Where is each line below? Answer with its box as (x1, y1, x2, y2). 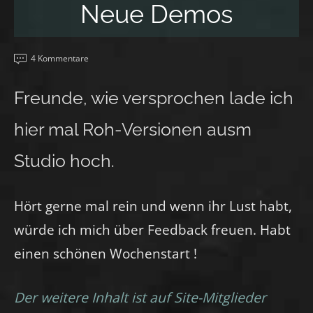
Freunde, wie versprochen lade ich (14, 87, 293, 109)
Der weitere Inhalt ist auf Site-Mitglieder (14, 288, 266, 307)
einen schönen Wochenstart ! (14, 244, 197, 263)
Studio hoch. (14, 150, 115, 172)
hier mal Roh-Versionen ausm (14, 119, 252, 140)
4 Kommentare (31, 52, 89, 65)
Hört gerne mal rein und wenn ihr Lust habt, (14, 196, 292, 216)
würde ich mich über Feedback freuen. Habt (14, 220, 291, 240)
